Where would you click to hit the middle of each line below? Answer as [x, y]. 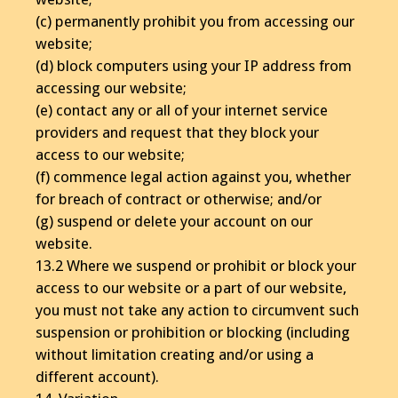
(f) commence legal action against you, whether [193, 176]
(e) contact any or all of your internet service [182, 110]
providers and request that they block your [177, 132]
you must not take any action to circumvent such [197, 310]
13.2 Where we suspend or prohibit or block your [196, 265]
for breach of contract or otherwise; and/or [179, 199]
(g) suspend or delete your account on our [174, 221]
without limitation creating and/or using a [175, 354]
